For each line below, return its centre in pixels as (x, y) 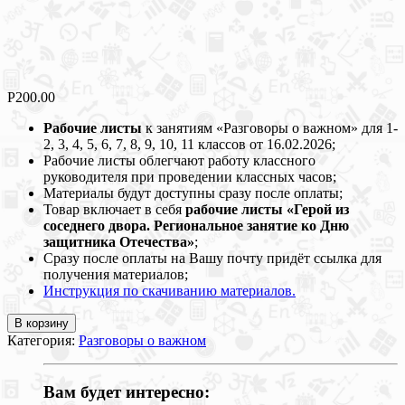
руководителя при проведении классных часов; (190, 176)
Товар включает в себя (114, 209)
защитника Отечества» (119, 241)
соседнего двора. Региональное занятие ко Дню (196, 225)
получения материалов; (116, 274)
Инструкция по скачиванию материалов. (170, 290)
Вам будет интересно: (127, 391)
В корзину (42, 323)
